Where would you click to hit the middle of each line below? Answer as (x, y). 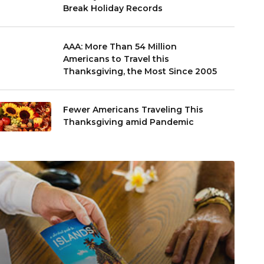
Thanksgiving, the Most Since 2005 (140, 71)
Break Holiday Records (113, 8)
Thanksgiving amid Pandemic (129, 122)
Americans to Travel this (116, 59)
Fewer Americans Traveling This (133, 109)
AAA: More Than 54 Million (120, 46)
